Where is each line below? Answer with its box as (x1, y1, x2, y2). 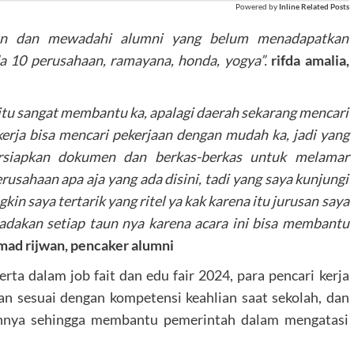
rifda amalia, (271, 51, 349, 69)
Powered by (235, 2, 277, 11)
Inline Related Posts (278, 2, 349, 11)
